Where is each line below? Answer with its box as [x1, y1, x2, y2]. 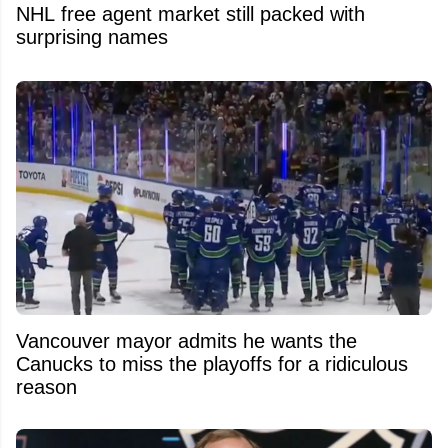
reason [16, 376, 77, 399]
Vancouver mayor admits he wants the [16, 330, 357, 353]
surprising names [16, 25, 168, 48]
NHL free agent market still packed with [16, 2, 365, 25]
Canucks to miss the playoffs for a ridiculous [16, 353, 408, 376]
